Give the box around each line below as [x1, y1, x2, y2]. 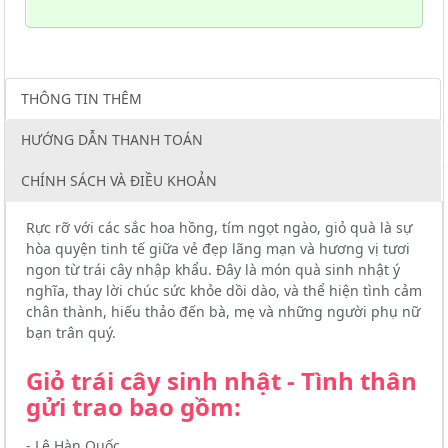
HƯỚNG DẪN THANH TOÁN [21, 130, 203, 150]
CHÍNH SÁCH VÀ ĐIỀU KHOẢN [21, 171, 217, 191]
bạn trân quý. [26, 323, 116, 343]
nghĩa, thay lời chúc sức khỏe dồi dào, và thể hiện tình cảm [26, 281, 422, 301]
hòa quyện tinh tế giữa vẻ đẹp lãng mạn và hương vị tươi [26, 239, 410, 259]
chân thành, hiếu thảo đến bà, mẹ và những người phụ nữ [26, 302, 420, 322]
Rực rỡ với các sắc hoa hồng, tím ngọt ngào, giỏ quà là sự [26, 218, 412, 238]
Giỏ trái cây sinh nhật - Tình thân [26, 364, 417, 398]
